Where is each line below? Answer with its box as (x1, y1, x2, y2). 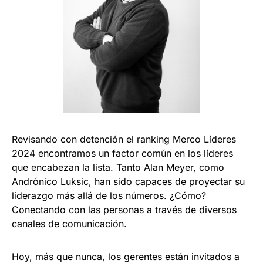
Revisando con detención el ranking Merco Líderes (12, 133, 236, 146)
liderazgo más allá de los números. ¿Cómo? (12, 190, 206, 202)
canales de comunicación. (12, 218, 130, 230)
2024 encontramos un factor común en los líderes (12, 147, 233, 160)
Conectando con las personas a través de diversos (12, 204, 237, 216)
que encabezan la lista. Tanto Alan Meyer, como (12, 161, 224, 174)
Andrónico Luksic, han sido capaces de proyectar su (12, 176, 245, 188)
